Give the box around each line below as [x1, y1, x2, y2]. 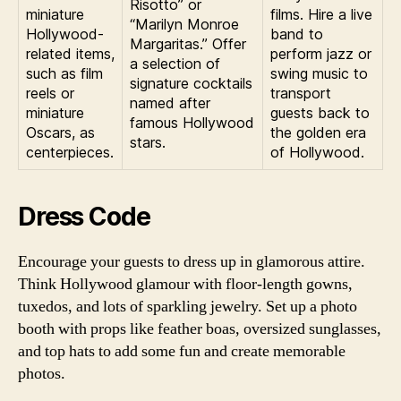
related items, [26, 44, 115, 63]
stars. [130, 132, 166, 151]
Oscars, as [26, 123, 95, 141]
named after [130, 93, 210, 112]
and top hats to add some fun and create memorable [18, 340, 346, 362]
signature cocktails [130, 73, 252, 92]
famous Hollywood [130, 113, 254, 132]
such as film [26, 64, 103, 82]
